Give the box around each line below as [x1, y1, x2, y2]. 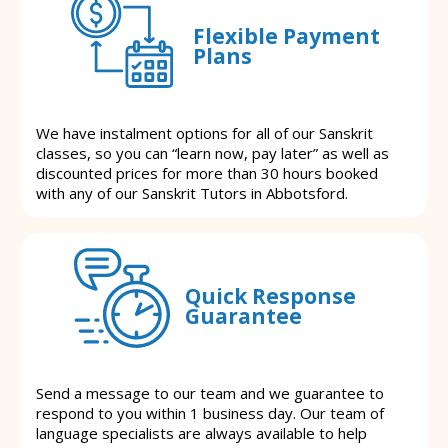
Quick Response [185, 281, 356, 310]
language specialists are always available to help [36, 423, 367, 444]
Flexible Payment [192, 21, 380, 50]
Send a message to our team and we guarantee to [36, 383, 384, 404]
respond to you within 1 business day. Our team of [36, 403, 384, 424]
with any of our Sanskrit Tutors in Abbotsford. [36, 183, 348, 204]
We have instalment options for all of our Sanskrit [36, 123, 373, 144]
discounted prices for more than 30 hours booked [36, 163, 378, 184]
